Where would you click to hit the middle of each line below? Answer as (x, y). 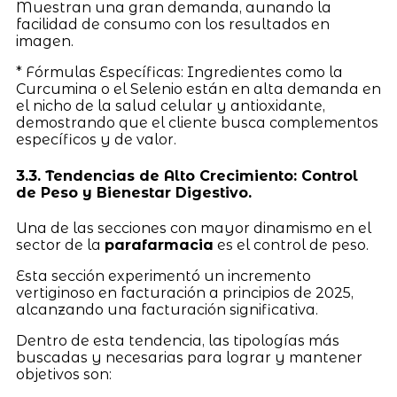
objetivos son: (63, 374)
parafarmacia (159, 245)
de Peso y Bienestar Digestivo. (133, 192)
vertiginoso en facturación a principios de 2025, (184, 292)
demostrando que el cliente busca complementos (197, 123)
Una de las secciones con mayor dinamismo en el (193, 228)
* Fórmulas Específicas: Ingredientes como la (179, 73)
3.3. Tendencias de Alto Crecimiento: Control (187, 175)
